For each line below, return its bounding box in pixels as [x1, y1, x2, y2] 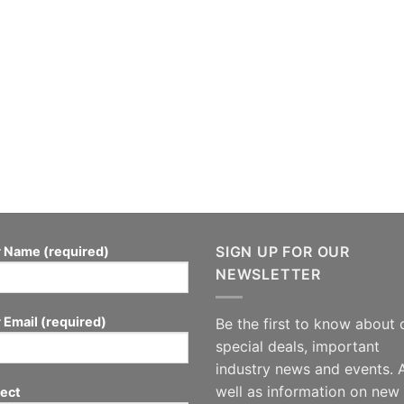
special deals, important [216, 336, 380, 355]
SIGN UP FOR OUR [216, 243, 351, 262]
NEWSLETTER [216, 265, 322, 284]
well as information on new [216, 381, 399, 400]
